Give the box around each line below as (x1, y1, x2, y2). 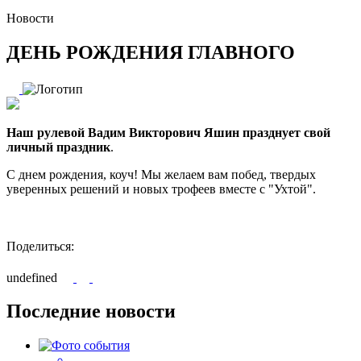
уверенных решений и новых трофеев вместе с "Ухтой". (6, 181, 316, 196)
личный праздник (6, 139, 110, 154)
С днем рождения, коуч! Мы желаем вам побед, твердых (6, 167, 316, 181)
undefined (6, 270, 60, 284)
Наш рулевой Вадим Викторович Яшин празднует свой (6, 125, 330, 139)
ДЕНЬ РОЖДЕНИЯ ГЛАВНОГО (6, 41, 295, 63)
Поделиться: (6, 239, 74, 253)
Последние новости (6, 301, 176, 322)
